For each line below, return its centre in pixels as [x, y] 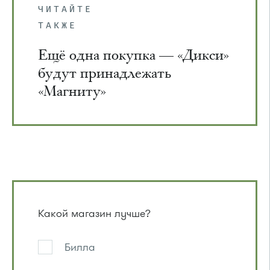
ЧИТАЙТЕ [65, 9]
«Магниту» [72, 91]
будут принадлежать [105, 73]
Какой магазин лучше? [94, 213]
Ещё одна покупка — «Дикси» [133, 55]
